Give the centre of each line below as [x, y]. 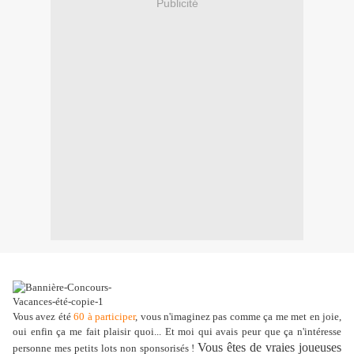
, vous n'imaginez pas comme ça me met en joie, [239, 317]
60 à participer [105, 317]
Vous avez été [43, 317]
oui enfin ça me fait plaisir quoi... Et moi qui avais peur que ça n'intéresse [177, 332]
